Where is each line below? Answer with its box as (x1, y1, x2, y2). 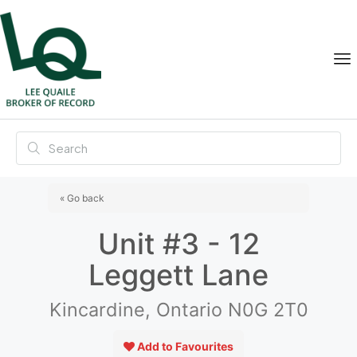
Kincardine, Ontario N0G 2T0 (49, 298, 308, 322)
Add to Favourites (137, 339, 233, 354)
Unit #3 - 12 (97, 226, 260, 262)
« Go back (59, 192, 104, 205)
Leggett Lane (88, 257, 269, 293)
